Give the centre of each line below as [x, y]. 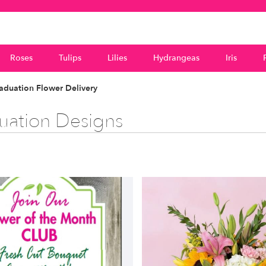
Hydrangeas [176, 58]
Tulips [70, 58]
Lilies [117, 58]
